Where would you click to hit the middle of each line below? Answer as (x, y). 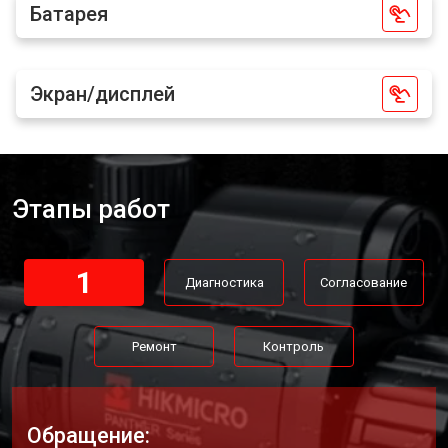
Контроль (294, 346)
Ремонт (154, 346)
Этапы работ (91, 209)
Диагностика (224, 282)
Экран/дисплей (102, 94)
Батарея (69, 14)
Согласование (364, 282)
